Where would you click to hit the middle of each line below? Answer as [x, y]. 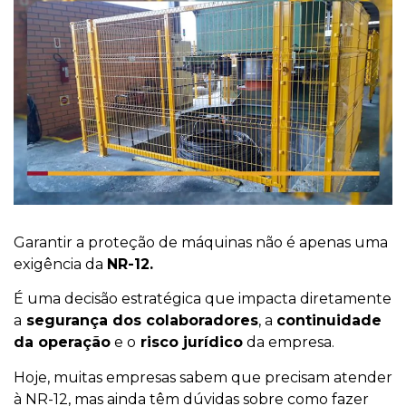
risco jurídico [189, 343]
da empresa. [289, 343]
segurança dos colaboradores [140, 321]
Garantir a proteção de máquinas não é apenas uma [201, 242]
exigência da [60, 264]
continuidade [329, 321]
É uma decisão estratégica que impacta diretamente [203, 299]
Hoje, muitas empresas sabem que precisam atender [203, 377]
